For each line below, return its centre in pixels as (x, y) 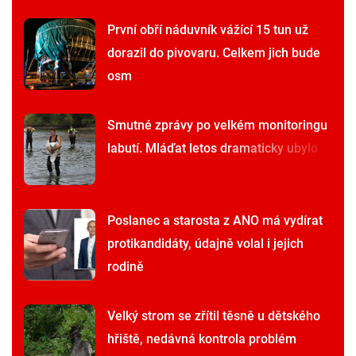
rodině (126, 267)
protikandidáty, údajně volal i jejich (205, 244)
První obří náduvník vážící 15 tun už (208, 30)
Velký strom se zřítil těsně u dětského (214, 316)
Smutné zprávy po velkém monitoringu (217, 126)
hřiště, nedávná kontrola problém (202, 339)
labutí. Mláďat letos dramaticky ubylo (213, 149)
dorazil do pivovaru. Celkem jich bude (214, 53)
